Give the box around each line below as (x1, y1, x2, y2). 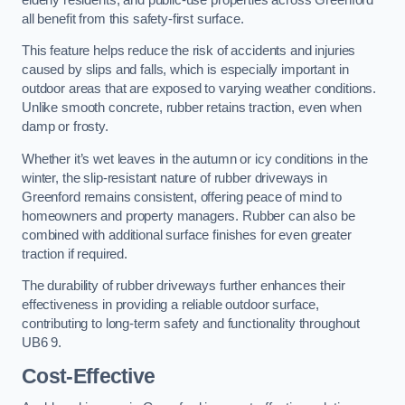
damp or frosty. (22, 119, 108, 135)
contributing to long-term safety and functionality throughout (22, 316, 361, 332)
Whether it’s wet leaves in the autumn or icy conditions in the (22, 151, 368, 166)
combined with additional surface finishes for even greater (22, 227, 352, 242)
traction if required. (22, 246, 127, 261)
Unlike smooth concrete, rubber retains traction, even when (22, 100, 362, 116)
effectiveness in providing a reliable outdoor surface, (22, 297, 320, 313)
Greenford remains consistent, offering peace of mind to (22, 189, 343, 204)
